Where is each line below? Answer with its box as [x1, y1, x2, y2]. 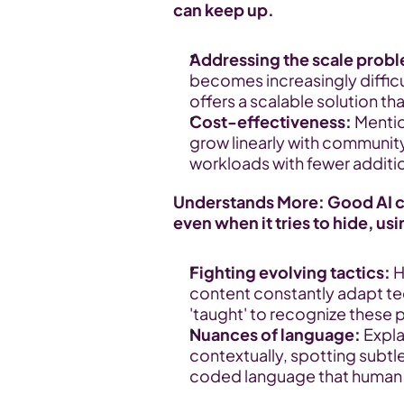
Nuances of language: [189, 324, 361, 344]
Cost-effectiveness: [189, 111, 352, 132]
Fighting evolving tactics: [189, 262, 390, 282]
